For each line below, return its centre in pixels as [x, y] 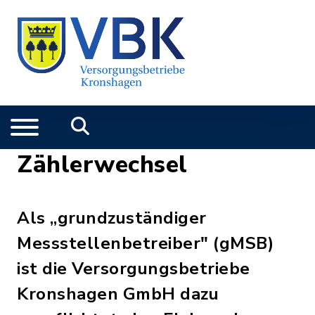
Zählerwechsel [102, 165]
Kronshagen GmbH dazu [118, 294]
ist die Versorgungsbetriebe [134, 269]
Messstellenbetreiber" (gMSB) [145, 243]
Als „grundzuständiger [112, 218]
